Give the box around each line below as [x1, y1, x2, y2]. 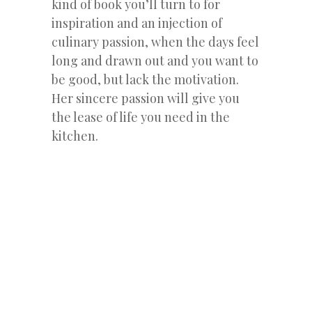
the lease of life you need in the [52, 108, 230, 125]
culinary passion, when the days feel [52, 33, 259, 50]
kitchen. [52, 127, 98, 144]
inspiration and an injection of [52, 14, 222, 31]
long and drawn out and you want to [52, 52, 258, 69]
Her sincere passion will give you [52, 89, 240, 107]
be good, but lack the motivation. [52, 70, 239, 88]
